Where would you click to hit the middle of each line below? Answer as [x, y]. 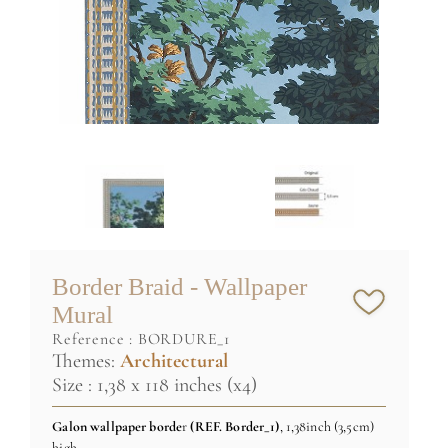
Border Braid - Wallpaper [180, 286]
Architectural [174, 360]
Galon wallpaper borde [117, 426]
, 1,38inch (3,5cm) [326, 426]
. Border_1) [249, 426]
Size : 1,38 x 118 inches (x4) [155, 384]
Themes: [86, 360]
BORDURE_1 [184, 338]
